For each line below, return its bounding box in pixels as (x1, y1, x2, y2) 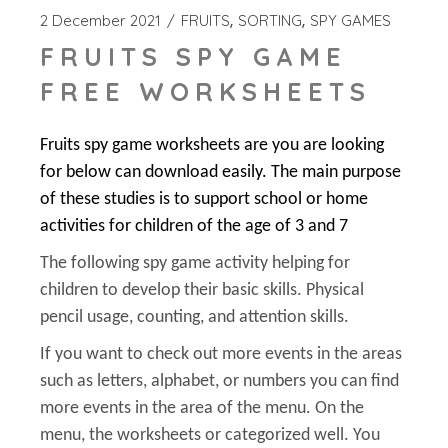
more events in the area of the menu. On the (40, 398, 365, 418)
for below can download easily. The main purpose (40, 162, 402, 182)
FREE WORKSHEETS (40, 75, 372, 107)
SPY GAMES (310, 10, 392, 30)
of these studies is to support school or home (40, 189, 369, 209)
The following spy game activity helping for (40, 253, 351, 273)
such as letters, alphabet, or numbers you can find (40, 371, 400, 391)
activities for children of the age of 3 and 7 (40, 216, 349, 236)
